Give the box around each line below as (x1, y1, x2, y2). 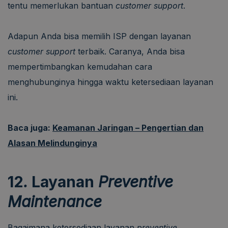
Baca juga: (8, 122, 52, 133)
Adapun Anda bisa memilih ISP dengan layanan (8, 31, 191, 41)
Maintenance (8, 192, 102, 211)
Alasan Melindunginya (8, 137, 97, 148)
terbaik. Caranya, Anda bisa (75, 46, 185, 56)
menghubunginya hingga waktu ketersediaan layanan (8, 76, 213, 87)
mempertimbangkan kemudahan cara (8, 61, 152, 72)
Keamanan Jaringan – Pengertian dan (52, 122, 204, 133)
